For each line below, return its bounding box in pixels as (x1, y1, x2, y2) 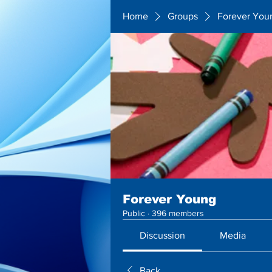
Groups (168, 11, 198, 21)
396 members (152, 208, 204, 218)
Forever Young (123, 192, 216, 206)
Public (123, 208, 145, 218)
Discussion (140, 230, 186, 240)
